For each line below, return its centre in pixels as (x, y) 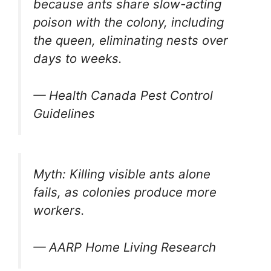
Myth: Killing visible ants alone (122, 174)
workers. (59, 211)
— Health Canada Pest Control (123, 95)
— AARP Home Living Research (125, 247)
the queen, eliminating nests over (131, 40)
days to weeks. (78, 58)
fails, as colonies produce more (125, 192)
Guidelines (64, 113)
